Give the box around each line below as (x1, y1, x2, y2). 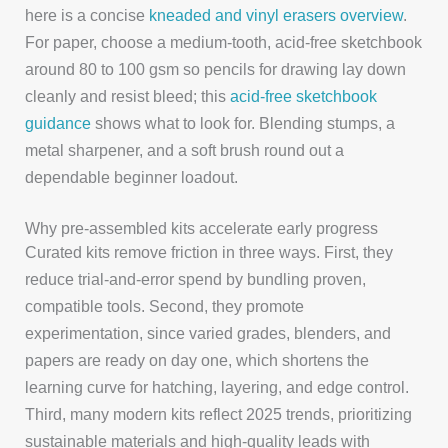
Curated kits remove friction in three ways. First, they (25, 242, 394, 261)
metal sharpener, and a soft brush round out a (25, 140, 345, 159)
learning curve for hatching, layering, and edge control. (25, 377, 410, 396)
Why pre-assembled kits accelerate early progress (25, 218, 379, 237)
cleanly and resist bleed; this (25, 86, 231, 105)
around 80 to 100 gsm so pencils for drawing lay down (25, 59, 407, 78)
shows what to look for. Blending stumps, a (91, 113, 396, 132)
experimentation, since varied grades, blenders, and (25, 323, 392, 342)
